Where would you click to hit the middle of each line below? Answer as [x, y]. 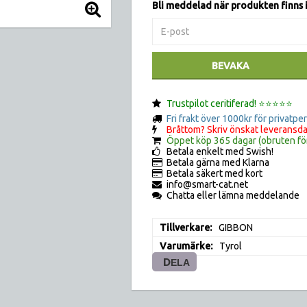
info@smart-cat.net [207, 184]
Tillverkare [185, 228]
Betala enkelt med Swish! [220, 151]
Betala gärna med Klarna [218, 162]
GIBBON [236, 228]
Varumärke [185, 246]
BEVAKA [231, 66]
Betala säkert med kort [214, 173]
